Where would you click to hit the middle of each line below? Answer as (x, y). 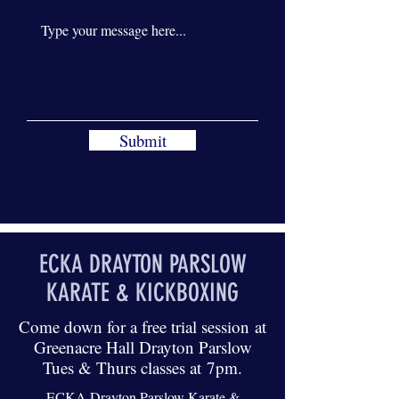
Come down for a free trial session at (142, 326)
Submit (142, 140)
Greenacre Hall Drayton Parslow (142, 347)
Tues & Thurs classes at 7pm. (142, 367)
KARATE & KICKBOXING (142, 293)
